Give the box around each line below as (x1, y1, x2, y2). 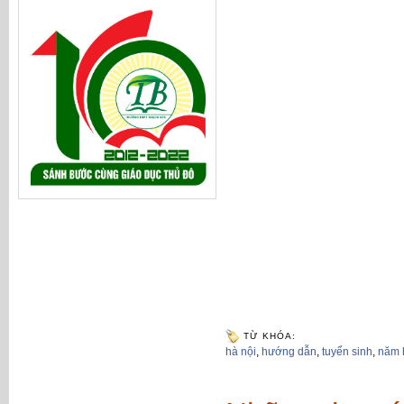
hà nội (225, 345, 256, 358)
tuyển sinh (322, 345, 372, 358)
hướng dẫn (262, 345, 317, 358)
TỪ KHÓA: (243, 331, 296, 341)
